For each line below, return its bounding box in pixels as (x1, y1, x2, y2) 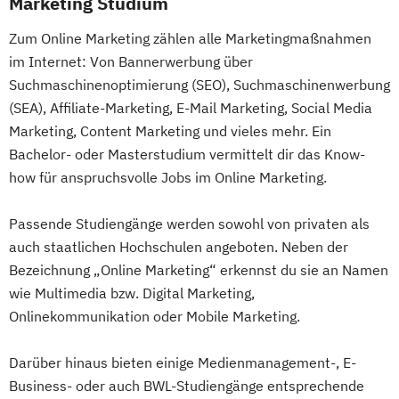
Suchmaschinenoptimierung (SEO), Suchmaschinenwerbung (9, 76, 390, 94)
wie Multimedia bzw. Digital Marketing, (9, 284, 255, 302)
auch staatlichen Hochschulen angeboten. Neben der (9, 238, 348, 256)
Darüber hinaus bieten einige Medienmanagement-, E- (9, 354, 356, 371)
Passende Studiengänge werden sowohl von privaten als (9, 215, 370, 232)
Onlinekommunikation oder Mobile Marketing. (9, 307, 300, 325)
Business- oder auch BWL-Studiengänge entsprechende (9, 377, 364, 395)
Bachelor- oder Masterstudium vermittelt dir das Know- (9, 145, 365, 163)
